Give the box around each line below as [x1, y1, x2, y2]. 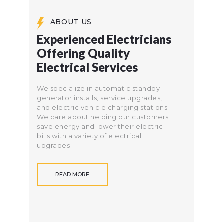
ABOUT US [50, 17, 92, 27]
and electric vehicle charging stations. [37, 103, 169, 112]
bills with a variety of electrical [37, 132, 141, 140]
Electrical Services [37, 59, 138, 74]
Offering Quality [37, 45, 130, 60]
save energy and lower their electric [37, 122, 163, 131]
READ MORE [55, 171, 90, 178]
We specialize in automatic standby [37, 84, 160, 93]
